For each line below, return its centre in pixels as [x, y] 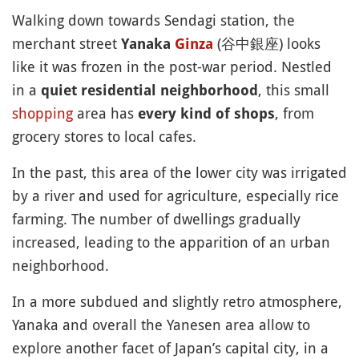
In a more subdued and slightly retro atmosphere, [177, 302]
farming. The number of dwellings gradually [156, 219]
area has [105, 113]
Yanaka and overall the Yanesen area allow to [161, 325]
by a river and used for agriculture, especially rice [175, 196]
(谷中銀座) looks [267, 44]
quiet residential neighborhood [149, 91]
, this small [294, 90]
